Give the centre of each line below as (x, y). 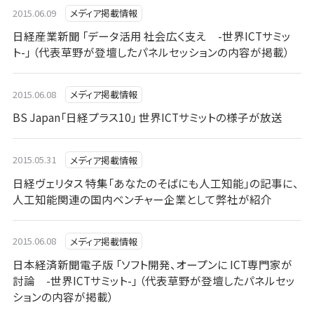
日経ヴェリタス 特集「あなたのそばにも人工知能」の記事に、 (155, 183)
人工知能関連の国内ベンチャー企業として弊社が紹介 (142, 199)
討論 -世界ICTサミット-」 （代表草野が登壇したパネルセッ (153, 280)
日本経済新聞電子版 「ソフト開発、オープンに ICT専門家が (152, 264)
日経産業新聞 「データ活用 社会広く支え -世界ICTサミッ (151, 36)
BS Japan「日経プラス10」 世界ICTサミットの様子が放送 (147, 117)
